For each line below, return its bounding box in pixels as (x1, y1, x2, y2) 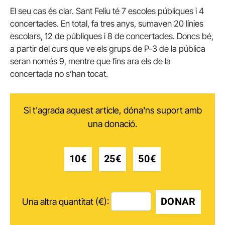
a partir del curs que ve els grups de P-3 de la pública (10, 43, 205, 54)
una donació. (88, 118, 137, 129)
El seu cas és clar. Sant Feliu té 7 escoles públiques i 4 (10, 6, 204, 16)
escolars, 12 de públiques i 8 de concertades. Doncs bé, (10, 31, 213, 41)
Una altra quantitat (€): (22, 196, 109, 207)
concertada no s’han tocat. (10, 68, 108, 79)
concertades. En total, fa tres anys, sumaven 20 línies (10, 18, 203, 29)
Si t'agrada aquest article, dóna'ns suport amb (23, 104, 202, 116)
